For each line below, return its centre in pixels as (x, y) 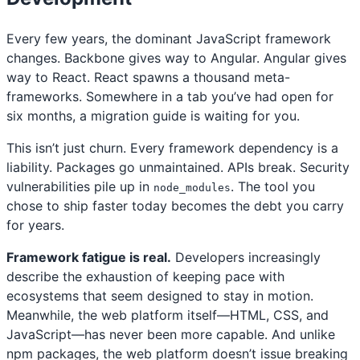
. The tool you (273, 186)
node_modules (192, 187)
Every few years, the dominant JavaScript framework (169, 38)
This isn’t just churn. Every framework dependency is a (172, 147)
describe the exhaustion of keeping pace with (145, 276)
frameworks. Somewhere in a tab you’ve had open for (170, 96)
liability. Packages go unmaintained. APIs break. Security (178, 167)
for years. (35, 225)
